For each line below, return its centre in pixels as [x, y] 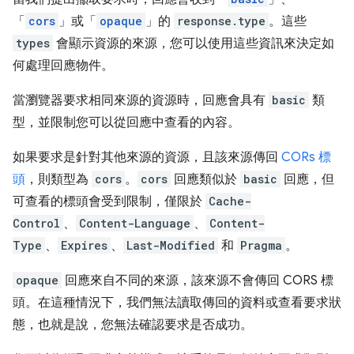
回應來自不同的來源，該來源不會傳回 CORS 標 [198, 281]
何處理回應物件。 [63, 66]
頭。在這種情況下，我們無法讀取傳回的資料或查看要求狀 [177, 303]
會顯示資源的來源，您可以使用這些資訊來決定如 [194, 43]
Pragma [261, 245]
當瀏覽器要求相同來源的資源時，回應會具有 [141, 100]
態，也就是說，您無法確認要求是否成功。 [133, 325]
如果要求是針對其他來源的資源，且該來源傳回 [147, 157]
